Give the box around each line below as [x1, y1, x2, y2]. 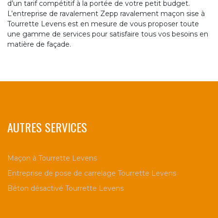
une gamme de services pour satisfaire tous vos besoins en [7, 30, 208, 39]
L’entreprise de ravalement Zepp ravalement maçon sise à [7, 9, 205, 18]
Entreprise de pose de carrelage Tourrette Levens [7, 169, 176, 178]
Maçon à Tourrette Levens [7, 154, 97, 163]
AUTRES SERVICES [7, 118, 87, 136]
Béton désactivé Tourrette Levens [7, 184, 124, 193]
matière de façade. [7, 40, 71, 49]
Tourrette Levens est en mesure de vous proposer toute [7, 19, 199, 29]
